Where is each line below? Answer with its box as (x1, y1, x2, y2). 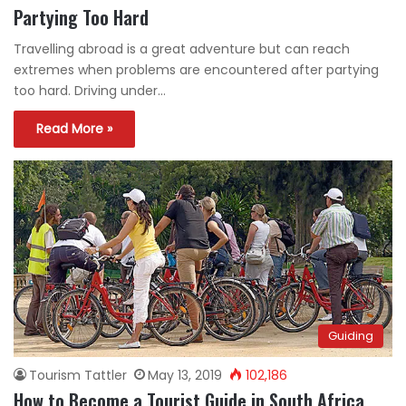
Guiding (328, 326, 373, 344)
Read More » (36, 120, 112, 139)
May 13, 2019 (148, 365, 222, 384)
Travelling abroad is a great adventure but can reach (14, 40, 350, 59)
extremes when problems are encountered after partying (14, 61, 379, 80)
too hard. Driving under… (14, 82, 166, 101)
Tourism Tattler (29, 365, 127, 384)
